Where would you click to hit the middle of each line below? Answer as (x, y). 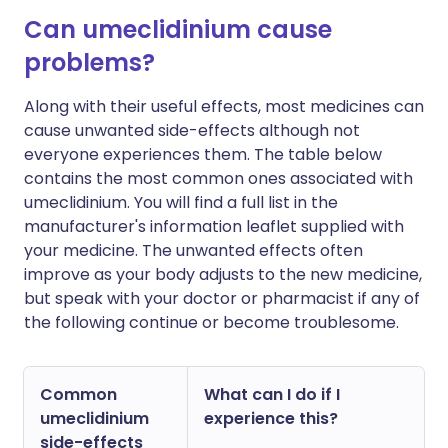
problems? (89, 62)
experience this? (271, 418)
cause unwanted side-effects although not (192, 130)
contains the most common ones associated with (218, 178)
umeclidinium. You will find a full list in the (181, 202)
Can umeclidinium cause (178, 29)
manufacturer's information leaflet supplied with (214, 226)
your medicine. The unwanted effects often (193, 250)
